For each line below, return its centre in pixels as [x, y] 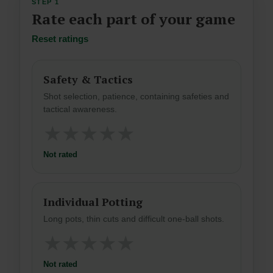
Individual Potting [93, 202]
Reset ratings [60, 39]
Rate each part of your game [133, 19]
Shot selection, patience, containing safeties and [136, 97]
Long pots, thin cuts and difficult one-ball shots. [134, 219]
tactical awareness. [80, 109]
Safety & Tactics [88, 80]
